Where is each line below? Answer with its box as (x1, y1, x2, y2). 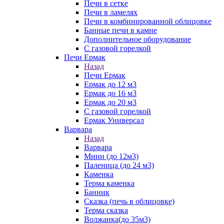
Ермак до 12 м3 (84, 80, 136, 88)
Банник (84, 188, 109, 196)
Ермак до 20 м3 (84, 98, 136, 106)
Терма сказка (84, 206, 128, 214)
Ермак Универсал (84, 116, 144, 124)
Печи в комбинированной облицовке (84, 17, 211, 25)
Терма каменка (84, 179, 134, 187)
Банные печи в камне (84, 26, 157, 34)
